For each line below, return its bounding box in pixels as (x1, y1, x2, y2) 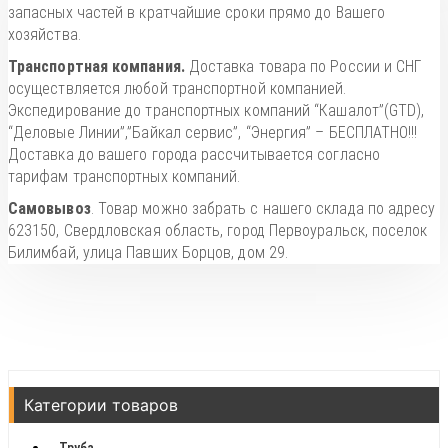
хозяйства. (8, 24, 81, 44)
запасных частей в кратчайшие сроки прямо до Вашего (8, 2, 385, 22)
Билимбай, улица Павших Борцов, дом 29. (8, 242, 289, 262)
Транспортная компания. (8, 56, 185, 76)
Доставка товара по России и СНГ (184, 56, 422, 76)
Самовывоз (8, 198, 91, 218)
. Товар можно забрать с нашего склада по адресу (90, 198, 436, 218)
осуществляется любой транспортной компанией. (8, 78, 347, 98)
